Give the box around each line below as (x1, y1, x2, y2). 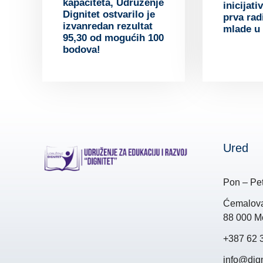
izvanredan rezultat (63, 20, 153, 32)
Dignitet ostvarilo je (63, 8, 155, 20)
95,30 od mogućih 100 (63, 32, 164, 43)
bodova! (63, 43, 100, 55)
